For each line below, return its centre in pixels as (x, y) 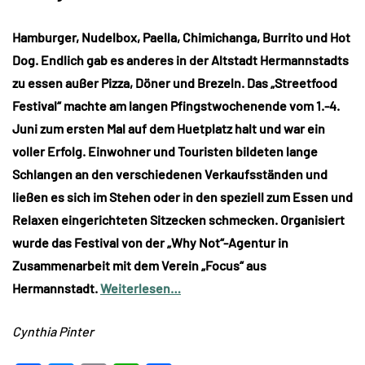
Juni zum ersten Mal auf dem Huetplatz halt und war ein (169, 129)
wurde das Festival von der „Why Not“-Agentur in (150, 243)
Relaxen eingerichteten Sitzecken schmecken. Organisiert (178, 220)
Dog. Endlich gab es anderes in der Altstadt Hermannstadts (180, 60)
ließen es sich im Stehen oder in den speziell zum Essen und (182, 197)
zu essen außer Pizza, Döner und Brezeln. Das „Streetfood (175, 83)
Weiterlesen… (141, 288)
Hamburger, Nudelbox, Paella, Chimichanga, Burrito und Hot (181, 37)
